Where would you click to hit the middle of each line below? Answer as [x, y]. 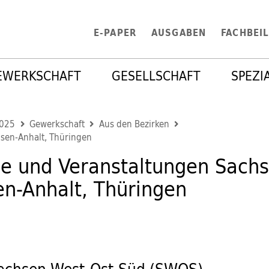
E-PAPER [115, 32]
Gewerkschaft [57, 124]
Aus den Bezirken [134, 124]
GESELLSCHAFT [156, 75]
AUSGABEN [179, 32]
